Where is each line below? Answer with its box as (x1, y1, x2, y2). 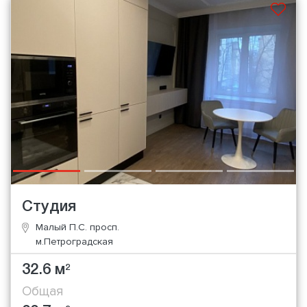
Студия (22, 199, 76, 214)
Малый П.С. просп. (36, 221, 119, 233)
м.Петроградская (36, 235, 113, 247)
